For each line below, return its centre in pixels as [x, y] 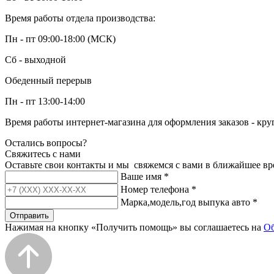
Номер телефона [156, 189]
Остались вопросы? [46, 143]
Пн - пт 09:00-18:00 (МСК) [60, 39]
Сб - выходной [35, 59]
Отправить [29, 215]
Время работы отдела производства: [80, 18]
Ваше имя [142, 176]
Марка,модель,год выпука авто [187, 202]
